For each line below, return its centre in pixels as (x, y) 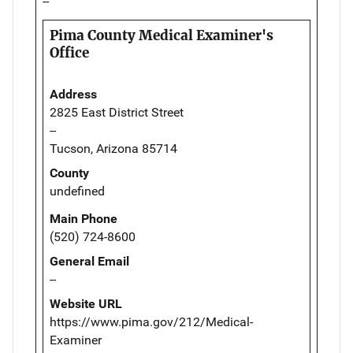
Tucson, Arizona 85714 (113, 149)
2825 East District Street (117, 113)
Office (69, 53)
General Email (89, 262)
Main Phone (84, 219)
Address (73, 95)
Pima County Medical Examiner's (162, 36)
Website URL (86, 304)
